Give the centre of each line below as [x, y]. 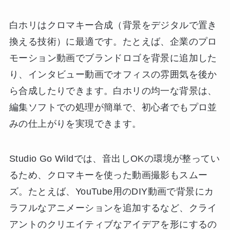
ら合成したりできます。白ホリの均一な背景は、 [113, 91]
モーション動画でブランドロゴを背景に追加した [113, 58]
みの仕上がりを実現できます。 [75, 124]
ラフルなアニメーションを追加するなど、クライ [113, 208]
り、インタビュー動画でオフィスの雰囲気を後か [113, 75]
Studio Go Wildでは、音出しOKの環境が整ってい [114, 159]
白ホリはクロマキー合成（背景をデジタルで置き [113, 25]
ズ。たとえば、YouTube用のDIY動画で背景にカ [111, 192]
